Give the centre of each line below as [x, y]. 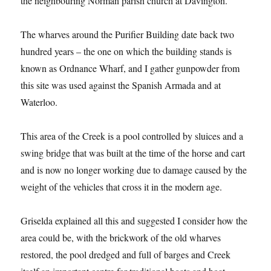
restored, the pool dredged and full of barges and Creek [126, 255]
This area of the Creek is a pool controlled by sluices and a [132, 136]
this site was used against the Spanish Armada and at [121, 85]
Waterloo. [39, 102]
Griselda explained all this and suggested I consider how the [134, 221]
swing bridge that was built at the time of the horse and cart [133, 153]
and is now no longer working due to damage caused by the [134, 170]
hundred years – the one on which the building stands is [126, 51]
